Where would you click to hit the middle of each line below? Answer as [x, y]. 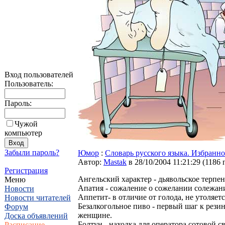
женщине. [95, 215]
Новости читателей [38, 198]
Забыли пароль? [32, 152]
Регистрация [26, 171]
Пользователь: [29, 84]
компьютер [23, 133]
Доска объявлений [36, 216]
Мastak [115, 162]
